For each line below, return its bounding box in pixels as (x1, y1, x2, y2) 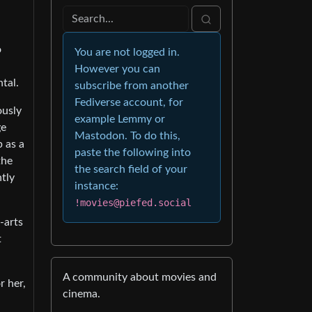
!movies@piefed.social (75, 197, 192, 209)
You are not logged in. (75, 47, 180, 58)
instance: (75, 180, 118, 192)
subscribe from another (75, 80, 189, 92)
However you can (75, 63, 160, 75)
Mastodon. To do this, (75, 130, 180, 142)
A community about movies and (63, 272, 217, 283)
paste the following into (75, 147, 191, 159)
